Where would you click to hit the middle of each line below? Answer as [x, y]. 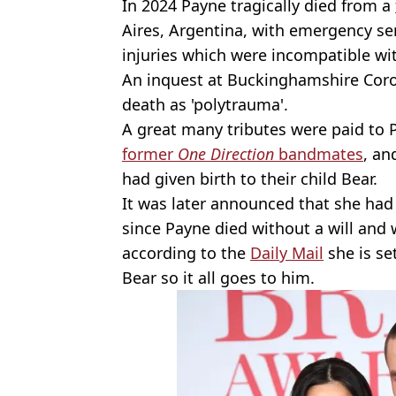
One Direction [228, 154]
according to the [186, 253]
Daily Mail [287, 253]
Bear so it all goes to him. [218, 278]
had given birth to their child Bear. [250, 179]
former [150, 154]
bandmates [321, 154]
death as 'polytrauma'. [205, 105]
